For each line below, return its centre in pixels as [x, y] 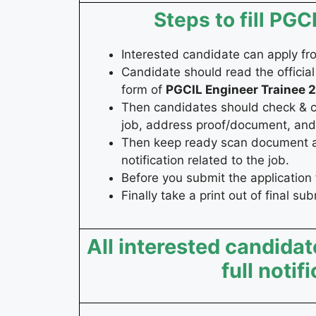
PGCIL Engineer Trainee [236, 90]
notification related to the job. [205, 160]
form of [144, 90]
